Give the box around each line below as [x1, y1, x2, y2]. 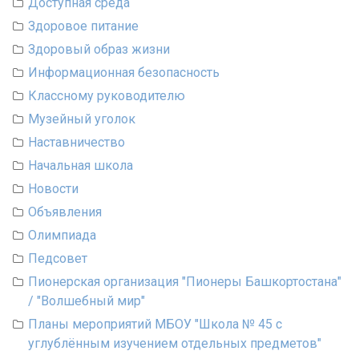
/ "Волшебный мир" [28, 292, 145, 309]
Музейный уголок [28, 111, 135, 127]
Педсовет [28, 250, 87, 266]
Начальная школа [28, 157, 133, 173]
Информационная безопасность [28, 64, 220, 80]
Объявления [28, 204, 102, 220]
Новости [28, 180, 79, 196]
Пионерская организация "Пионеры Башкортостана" [28, 273, 341, 289]
